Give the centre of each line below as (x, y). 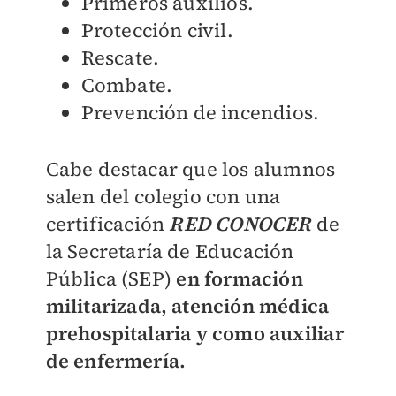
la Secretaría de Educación (170, 251)
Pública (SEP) (111, 278)
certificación (107, 223)
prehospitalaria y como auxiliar (194, 333)
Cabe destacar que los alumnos (190, 168)
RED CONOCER (243, 223)
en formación (240, 278)
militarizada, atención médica (187, 305)
